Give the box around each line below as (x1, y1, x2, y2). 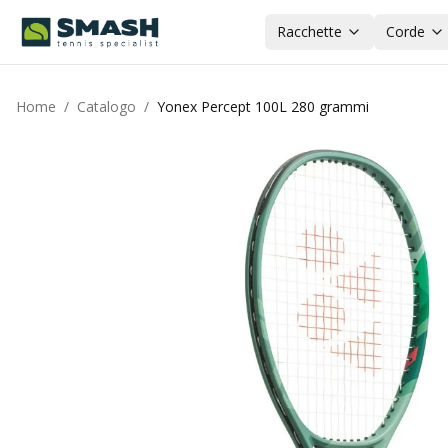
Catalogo (77, 97, 136, 116)
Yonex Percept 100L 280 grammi (157, 97, 369, 116)
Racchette (276, 22, 342, 41)
